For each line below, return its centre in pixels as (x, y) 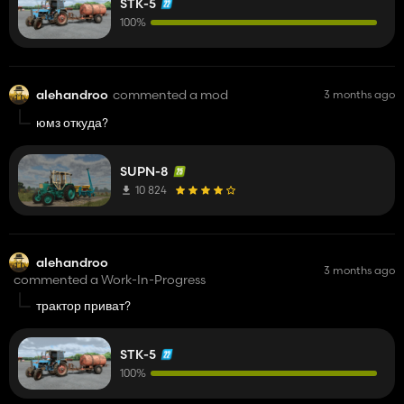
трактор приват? (83, 306)
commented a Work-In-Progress (110, 280)
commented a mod (170, 94)
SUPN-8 (144, 171)
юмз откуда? (72, 123)
